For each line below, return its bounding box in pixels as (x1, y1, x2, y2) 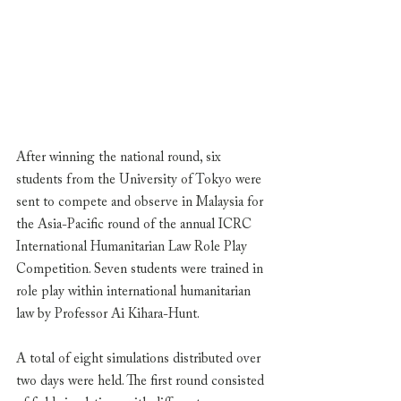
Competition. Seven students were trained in (16, 263, 267, 277)
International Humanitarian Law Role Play (16, 241, 251, 254)
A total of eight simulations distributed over (16, 353, 264, 366)
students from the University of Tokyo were (16, 174, 265, 187)
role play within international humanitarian (16, 286, 254, 299)
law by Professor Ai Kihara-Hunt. (16, 308, 202, 321)
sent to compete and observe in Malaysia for (16, 196, 267, 209)
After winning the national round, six (16, 151, 225, 165)
